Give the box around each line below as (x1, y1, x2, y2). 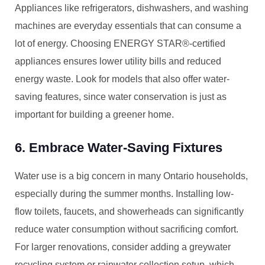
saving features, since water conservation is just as (15, 92, 227, 102)
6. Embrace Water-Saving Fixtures (15, 140, 222, 155)
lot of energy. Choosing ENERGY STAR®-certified (15, 38, 225, 49)
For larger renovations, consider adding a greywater (15, 242, 231, 252)
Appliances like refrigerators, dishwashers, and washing (15, 3, 248, 13)
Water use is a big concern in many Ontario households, (15, 171, 248, 181)
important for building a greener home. (15, 109, 174, 119)
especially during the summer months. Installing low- (15, 189, 234, 199)
